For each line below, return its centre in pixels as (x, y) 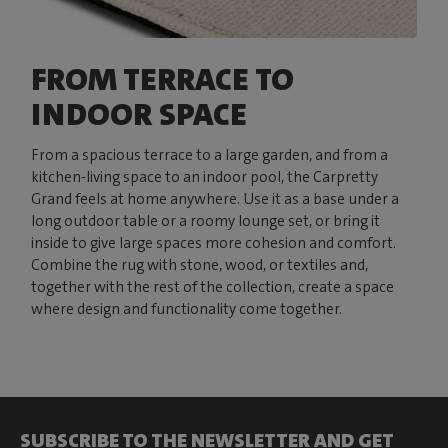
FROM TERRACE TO (163, 80)
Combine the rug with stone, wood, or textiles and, (200, 265)
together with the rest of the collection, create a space (213, 287)
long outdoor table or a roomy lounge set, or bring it (206, 221)
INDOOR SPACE (139, 115)
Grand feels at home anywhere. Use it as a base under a (215, 199)
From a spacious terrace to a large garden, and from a (210, 155)
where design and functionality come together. (187, 309)
